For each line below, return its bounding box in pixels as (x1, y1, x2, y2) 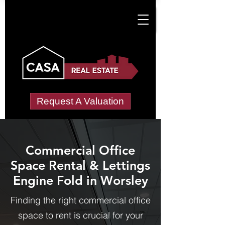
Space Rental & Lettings (11, 158, 150, 173)
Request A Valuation (37, 96, 124, 106)
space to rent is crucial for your (18, 209, 143, 221)
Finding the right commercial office (10, 194, 151, 206)
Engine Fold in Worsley (13, 173, 148, 188)
